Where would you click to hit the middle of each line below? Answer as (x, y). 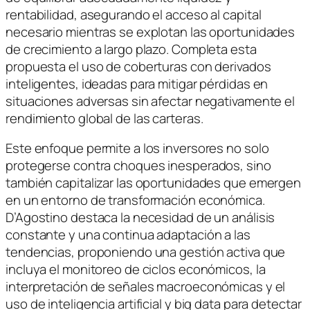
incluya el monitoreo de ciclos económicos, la (136, 270)
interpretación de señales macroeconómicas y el (146, 287)
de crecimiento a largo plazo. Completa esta (131, 49)
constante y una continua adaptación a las (128, 235)
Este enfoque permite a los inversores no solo (137, 148)
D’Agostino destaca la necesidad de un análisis (140, 218)
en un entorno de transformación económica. (135, 200)
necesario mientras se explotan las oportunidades (151, 31)
